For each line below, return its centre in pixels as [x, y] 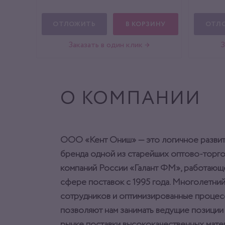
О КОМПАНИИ [131, 99]
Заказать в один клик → [109, 45]
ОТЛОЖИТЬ [74, 24]
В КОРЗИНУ [146, 24]
